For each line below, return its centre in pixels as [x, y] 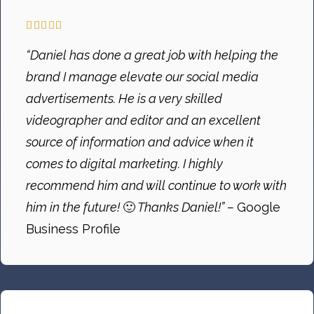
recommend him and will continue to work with [156, 186]
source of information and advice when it [140, 142]
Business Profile [73, 229]
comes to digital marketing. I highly [124, 164]
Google [259, 207]
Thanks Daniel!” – [186, 207]
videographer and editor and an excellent [143, 121]
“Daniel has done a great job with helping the [152, 55]
